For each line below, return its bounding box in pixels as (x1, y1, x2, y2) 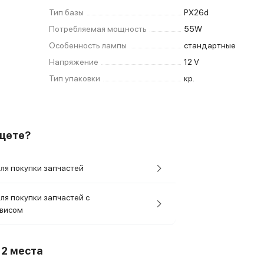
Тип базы (49, 8, 84, 17)
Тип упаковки (49, 74, 101, 83)
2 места (1, 245, 43, 257)
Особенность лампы (49, 41, 127, 50)
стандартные (184, 41, 236, 50)
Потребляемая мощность (49, 24, 147, 34)
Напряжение (49, 57, 99, 67)
